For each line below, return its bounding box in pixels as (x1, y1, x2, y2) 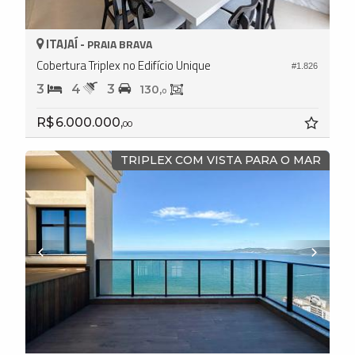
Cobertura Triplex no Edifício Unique (36, 56, 211, 75)
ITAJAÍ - (44, 35, 87, 54)
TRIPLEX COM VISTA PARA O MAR (120, 153, 321, 168)
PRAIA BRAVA (87, 36, 152, 53)
